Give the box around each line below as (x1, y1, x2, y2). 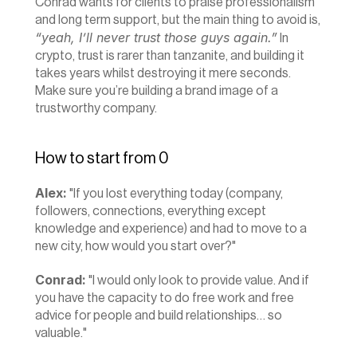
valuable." (35, 327, 87, 339)
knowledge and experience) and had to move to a (35, 222, 307, 235)
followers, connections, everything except (35, 205, 266, 218)
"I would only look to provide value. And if (86, 274, 309, 287)
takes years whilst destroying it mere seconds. (35, 67, 291, 80)
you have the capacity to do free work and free (35, 292, 294, 304)
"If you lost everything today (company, (67, 187, 283, 200)
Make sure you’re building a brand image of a (35, 84, 278, 97)
